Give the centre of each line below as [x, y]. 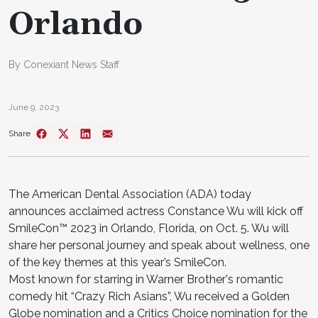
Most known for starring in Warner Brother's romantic [146, 279]
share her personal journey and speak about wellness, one [159, 245]
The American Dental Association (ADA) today [130, 194]
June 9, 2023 [34, 107]
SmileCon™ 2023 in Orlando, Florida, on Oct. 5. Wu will [149, 228]
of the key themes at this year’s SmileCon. [117, 262]
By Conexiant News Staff [64, 64]
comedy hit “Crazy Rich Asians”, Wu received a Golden [149, 296]
